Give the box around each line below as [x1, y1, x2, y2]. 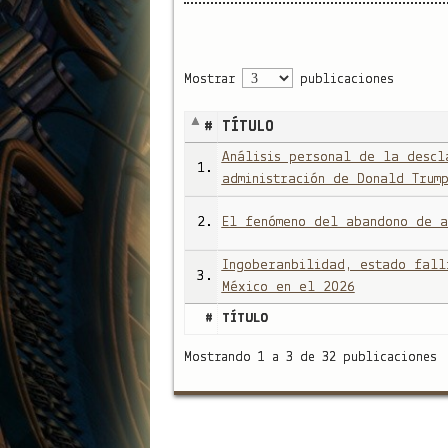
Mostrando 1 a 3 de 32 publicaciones [183, 349, 437, 365]
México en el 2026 [221, 279, 355, 295]
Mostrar [183, 71, 242, 87]
